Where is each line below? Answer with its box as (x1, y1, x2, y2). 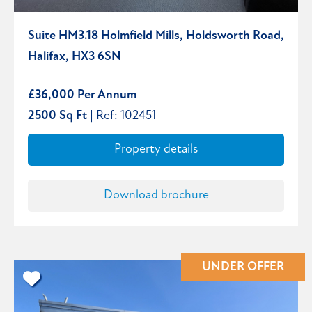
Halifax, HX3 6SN (28, 49, 121, 63)
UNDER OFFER (202, 260, 284, 274)
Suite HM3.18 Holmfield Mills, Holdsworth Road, (28, 29, 284, 42)
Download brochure (103, 188, 209, 202)
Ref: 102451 (96, 109, 156, 123)
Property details (114, 142, 198, 156)
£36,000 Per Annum (28, 88, 136, 102)
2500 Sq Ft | (28, 109, 96, 123)
